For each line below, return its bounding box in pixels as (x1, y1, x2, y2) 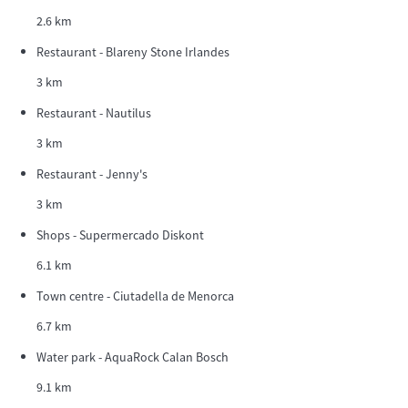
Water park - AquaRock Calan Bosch (36, 349, 229, 366)
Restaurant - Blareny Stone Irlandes (36, 44, 229, 61)
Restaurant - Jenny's (36, 166, 148, 183)
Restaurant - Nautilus (36, 105, 151, 122)
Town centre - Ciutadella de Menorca (36, 288, 234, 305)
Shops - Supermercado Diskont (36, 227, 204, 244)
